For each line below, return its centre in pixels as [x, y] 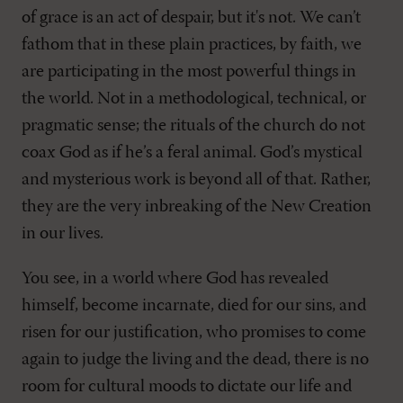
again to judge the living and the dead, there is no [195, 360]
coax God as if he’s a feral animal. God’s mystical [192, 153]
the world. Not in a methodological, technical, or [194, 99]
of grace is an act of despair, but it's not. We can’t [191, 18]
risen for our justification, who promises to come [194, 333]
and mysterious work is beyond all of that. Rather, [196, 180]
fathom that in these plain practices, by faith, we [192, 45]
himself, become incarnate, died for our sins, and [194, 306]
